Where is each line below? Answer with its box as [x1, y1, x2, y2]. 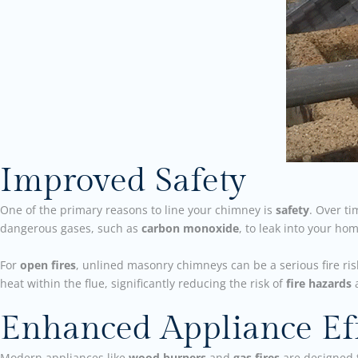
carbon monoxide [141, 221, 239, 237]
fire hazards [286, 275, 352, 291]
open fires [20, 257, 76, 272]
